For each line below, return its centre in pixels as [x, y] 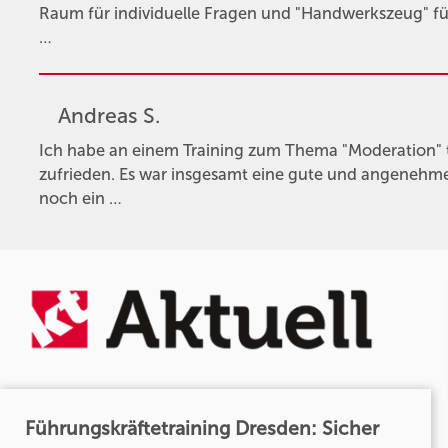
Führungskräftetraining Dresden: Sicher [202, 428]
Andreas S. [108, 116]
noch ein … [80, 198]
